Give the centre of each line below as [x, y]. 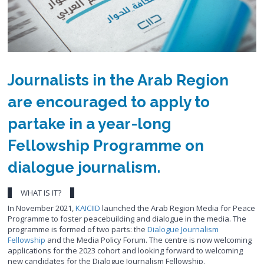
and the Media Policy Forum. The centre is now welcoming [150, 240]
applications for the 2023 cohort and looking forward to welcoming [126, 250]
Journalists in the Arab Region [118, 80]
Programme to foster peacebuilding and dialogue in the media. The [127, 218]
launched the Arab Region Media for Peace [178, 208]
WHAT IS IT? [41, 192]
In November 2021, [42, 208]
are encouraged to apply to [109, 102]
